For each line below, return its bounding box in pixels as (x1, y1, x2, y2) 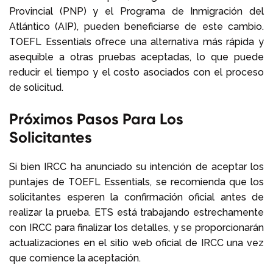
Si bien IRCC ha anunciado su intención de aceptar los (9, 160, 264, 172)
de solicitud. (9, 81, 63, 93)
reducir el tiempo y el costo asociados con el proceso (9, 66, 264, 78)
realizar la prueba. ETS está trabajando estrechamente (9, 206, 264, 218)
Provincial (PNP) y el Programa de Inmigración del (9, 5, 264, 17)
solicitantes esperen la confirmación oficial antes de (9, 191, 264, 203)
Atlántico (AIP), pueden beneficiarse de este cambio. (9, 20, 264, 32)
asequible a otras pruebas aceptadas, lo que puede (9, 51, 264, 63)
